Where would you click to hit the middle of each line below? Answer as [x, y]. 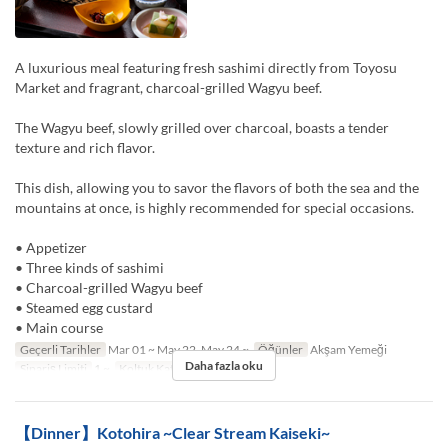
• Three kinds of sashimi [89, 267]
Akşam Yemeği [348, 349]
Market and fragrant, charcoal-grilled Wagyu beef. [168, 87]
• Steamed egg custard [84, 307]
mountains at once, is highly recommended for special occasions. [214, 207]
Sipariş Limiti [53, 368]
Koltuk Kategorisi [164, 368]
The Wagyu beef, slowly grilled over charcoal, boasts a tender [202, 127]
